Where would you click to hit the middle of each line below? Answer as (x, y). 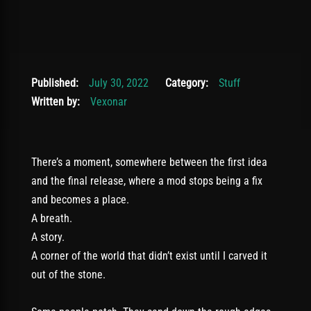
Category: (187, 83)
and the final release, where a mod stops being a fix (147, 181)
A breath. (52, 218)
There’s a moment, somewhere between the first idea (149, 162)
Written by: (56, 102)
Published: (55, 83)
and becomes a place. (80, 200)
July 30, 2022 (116, 83)
